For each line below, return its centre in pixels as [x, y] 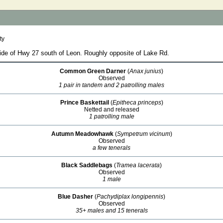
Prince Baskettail [84, 103]
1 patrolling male [111, 116]
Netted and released [111, 110]
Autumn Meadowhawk [82, 134]
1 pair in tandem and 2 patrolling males [111, 85]
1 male [111, 179]
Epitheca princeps [137, 103]
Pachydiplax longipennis [130, 197]
